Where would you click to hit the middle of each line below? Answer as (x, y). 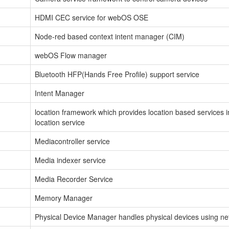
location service (60, 122)
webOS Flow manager (71, 55)
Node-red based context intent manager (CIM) (110, 36)
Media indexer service (70, 160)
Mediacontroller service (72, 141)
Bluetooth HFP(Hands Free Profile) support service (117, 74)
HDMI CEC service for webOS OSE (91, 17)
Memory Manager (64, 198)
